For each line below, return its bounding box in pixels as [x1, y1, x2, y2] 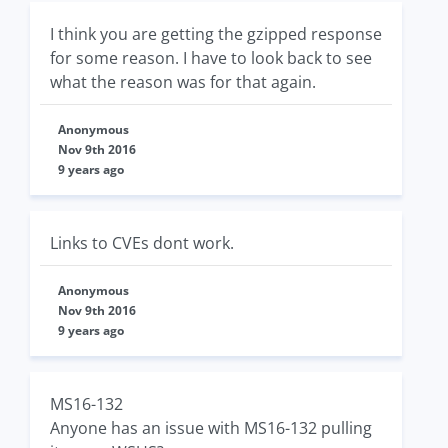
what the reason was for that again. [50, 71, 316, 93]
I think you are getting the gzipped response [50, 23, 382, 45]
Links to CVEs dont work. [50, 232, 234, 254]
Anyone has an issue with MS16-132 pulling [50, 417, 372, 439]
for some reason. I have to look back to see [50, 47, 372, 69]
